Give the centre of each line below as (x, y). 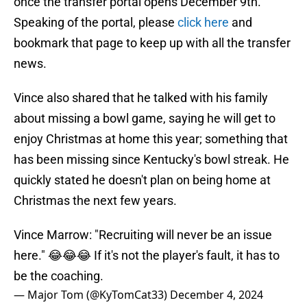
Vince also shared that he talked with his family (141, 98)
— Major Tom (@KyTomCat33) (92, 295)
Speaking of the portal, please (96, 23)
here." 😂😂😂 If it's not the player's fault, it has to (147, 256)
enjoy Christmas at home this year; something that (151, 139)
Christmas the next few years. (95, 201)
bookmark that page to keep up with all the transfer (152, 43)
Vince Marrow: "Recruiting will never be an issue (143, 235)
